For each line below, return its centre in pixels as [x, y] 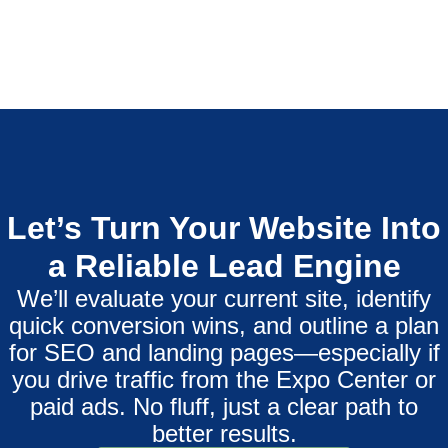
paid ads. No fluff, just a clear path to [224, 406]
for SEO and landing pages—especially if [224, 352]
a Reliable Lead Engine [224, 265]
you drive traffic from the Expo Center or [224, 379]
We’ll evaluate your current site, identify [224, 298]
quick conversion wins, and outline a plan [224, 325]
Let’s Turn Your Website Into [224, 227]
